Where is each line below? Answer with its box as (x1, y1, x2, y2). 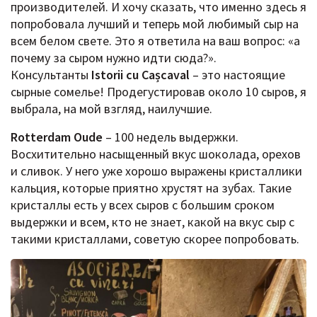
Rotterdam (11, 129, 71, 146)
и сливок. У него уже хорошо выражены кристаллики (11, 163, 302, 180)
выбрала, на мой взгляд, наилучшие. (11, 100, 212, 117)
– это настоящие (190, 67, 285, 83)
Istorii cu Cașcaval (91, 67, 190, 83)
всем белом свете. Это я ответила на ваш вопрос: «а (11, 33, 300, 50)
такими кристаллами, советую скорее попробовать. (11, 231, 299, 248)
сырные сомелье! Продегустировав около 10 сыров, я (11, 83, 306, 100)
